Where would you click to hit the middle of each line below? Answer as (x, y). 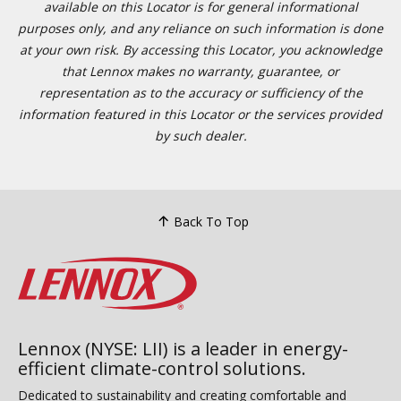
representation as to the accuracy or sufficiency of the (200, 93)
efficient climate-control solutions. (162, 368)
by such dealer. (200, 136)
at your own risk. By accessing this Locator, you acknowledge (200, 50)
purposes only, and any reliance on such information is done (200, 28)
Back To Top (211, 221)
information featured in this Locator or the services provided (200, 114)
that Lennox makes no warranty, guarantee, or (200, 71)
